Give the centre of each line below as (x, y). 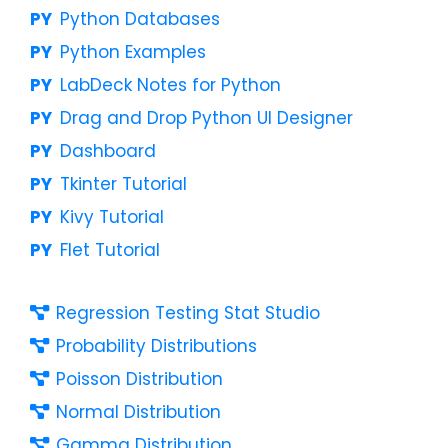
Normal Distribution (138, 411)
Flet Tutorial (109, 249)
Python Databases (139, 18)
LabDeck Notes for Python (170, 84)
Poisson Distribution (139, 378)
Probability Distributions (156, 345)
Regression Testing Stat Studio (187, 312)
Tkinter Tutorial (123, 183)
